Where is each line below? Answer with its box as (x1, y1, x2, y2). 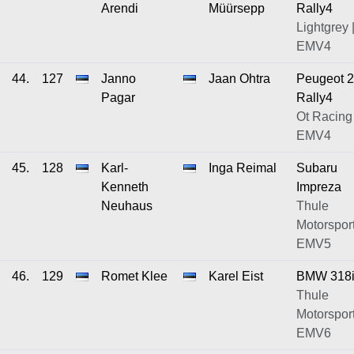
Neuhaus (101, 198, 153, 213)
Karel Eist (209, 269, 263, 283)
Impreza (296, 179, 341, 194)
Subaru (296, 160, 337, 175)
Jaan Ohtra (209, 71, 270, 85)
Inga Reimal (209, 160, 277, 175)
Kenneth (101, 179, 149, 194)
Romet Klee (101, 269, 168, 283)
